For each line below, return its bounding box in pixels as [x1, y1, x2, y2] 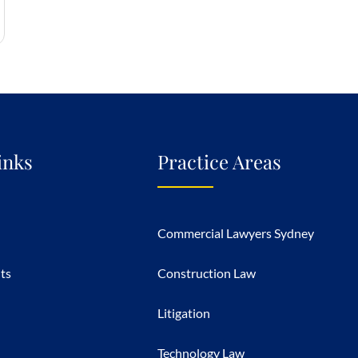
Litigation [157, 305, 210, 320]
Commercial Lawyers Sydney [157, 225, 314, 241]
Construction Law [157, 265, 256, 280]
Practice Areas [157, 149, 281, 174]
